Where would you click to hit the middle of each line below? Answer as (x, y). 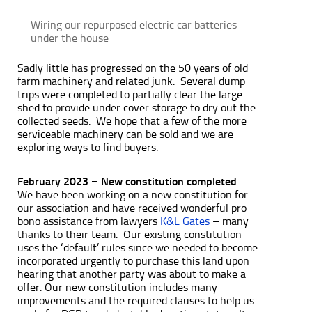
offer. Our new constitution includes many (117, 287)
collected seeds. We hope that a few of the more (132, 120)
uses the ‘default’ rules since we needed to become (138, 247)
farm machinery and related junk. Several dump (131, 81)
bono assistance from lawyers (87, 221)
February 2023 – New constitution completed (127, 181)
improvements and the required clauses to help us (136, 300)
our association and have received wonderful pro (132, 208)
